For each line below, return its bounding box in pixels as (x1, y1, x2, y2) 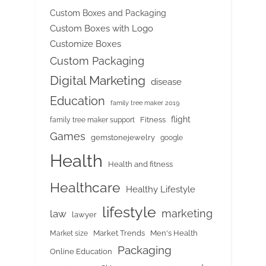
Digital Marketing (50, 72, 145, 88)
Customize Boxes (50, 38, 121, 49)
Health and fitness (108, 159, 173, 169)
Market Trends (93, 228, 145, 237)
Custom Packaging (50, 54, 144, 67)
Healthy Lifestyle (126, 183, 195, 195)
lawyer (72, 210, 97, 219)
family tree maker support (50, 115, 135, 124)
